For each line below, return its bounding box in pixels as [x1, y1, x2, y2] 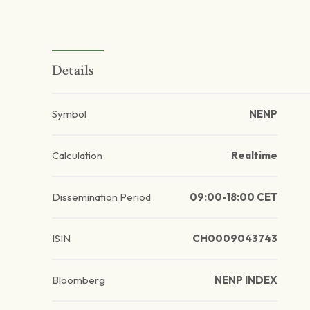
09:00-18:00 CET [189, 190, 277, 204]
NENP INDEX [214, 273, 277, 287]
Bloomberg [52, 273, 105, 287]
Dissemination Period [52, 190, 151, 204]
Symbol [52, 107, 86, 121]
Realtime [230, 149, 277, 163]
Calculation [52, 149, 102, 163]
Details [52, 61, 95, 80]
